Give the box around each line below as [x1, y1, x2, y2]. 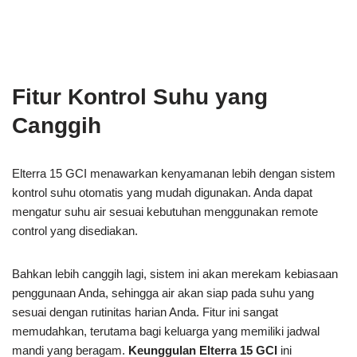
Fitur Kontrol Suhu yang [12, 84, 268, 110]
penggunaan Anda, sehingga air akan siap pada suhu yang [12, 286, 314, 300]
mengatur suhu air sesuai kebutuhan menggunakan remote [12, 205, 318, 219]
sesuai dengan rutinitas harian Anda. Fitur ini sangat [12, 305, 278, 320]
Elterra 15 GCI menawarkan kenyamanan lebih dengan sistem [12, 167, 335, 181]
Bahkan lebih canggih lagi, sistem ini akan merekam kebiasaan [12, 267, 338, 281]
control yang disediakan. [12, 224, 138, 238]
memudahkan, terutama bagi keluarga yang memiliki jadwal [12, 324, 320, 339]
